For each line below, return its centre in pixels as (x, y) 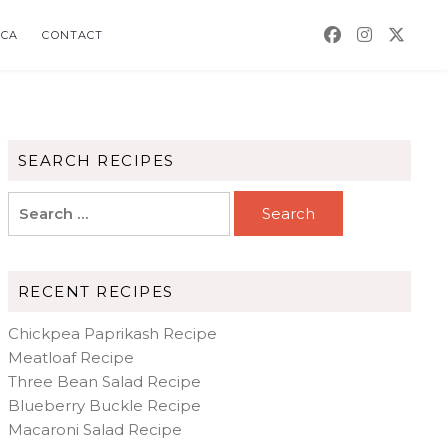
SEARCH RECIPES (96, 160)
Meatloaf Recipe (70, 357)
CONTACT (73, 35)
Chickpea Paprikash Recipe (112, 333)
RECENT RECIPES (95, 291)
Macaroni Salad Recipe (94, 429)
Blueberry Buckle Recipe (104, 405)
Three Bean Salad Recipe (104, 381)
